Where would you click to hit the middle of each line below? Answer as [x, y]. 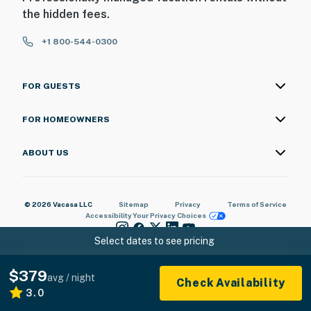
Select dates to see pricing [154, 241]
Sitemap [134, 204]
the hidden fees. [66, 15]
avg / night [71, 278]
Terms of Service [257, 204]
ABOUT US [45, 153]
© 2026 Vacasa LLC [58, 204]
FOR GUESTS [51, 86]
